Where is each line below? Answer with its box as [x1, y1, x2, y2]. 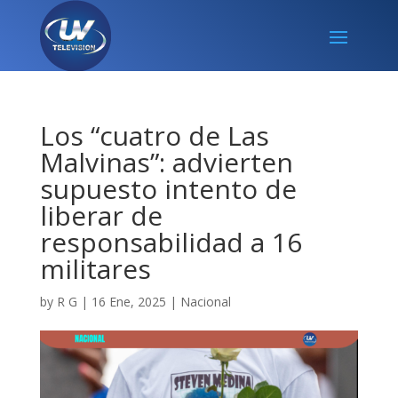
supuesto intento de [39, 171, 297, 207]
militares [39, 251, 151, 287]
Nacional [179, 293, 231, 310]
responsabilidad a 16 [39, 224, 302, 260]
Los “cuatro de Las [39, 117, 269, 154]
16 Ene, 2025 [91, 293, 166, 310]
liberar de [39, 197, 163, 234]
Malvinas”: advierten [39, 144, 293, 180]
